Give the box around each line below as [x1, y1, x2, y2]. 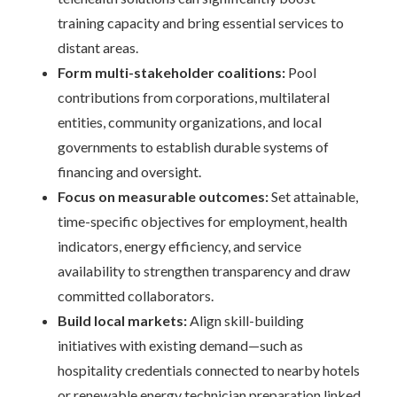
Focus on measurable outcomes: [58, 188, 269, 205]
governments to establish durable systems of [58, 138, 329, 155]
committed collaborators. [58, 287, 214, 304]
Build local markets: [58, 312, 187, 329]
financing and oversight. [58, 163, 201, 180]
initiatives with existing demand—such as [58, 337, 303, 354]
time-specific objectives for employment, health [58, 213, 347, 230]
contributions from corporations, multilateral [58, 89, 330, 105]
